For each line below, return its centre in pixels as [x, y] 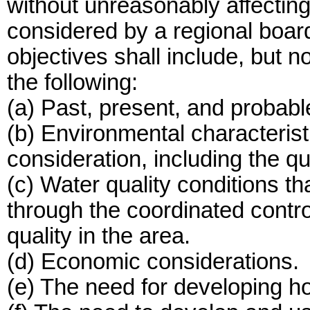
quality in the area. [99, 236]
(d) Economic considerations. [153, 262]
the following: [72, 82]
